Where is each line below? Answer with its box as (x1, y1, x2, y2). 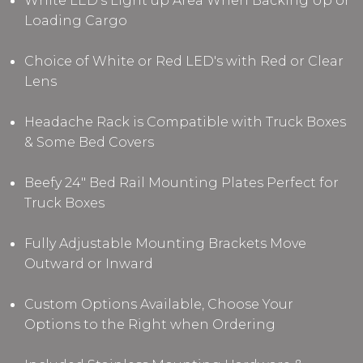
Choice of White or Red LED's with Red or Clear (24, 53, 344, 69)
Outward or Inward (24, 255, 153, 271)
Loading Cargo (24, 12, 127, 28)
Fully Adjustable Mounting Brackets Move (24, 235, 306, 251)
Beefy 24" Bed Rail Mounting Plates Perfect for (24, 174, 339, 190)
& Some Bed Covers (24, 134, 154, 150)
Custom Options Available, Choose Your (24, 296, 293, 312)
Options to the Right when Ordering (24, 316, 275, 332)
